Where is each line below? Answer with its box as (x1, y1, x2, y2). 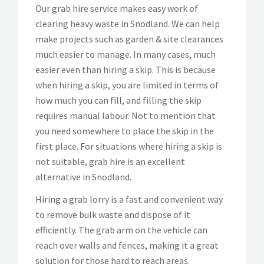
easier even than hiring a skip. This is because (35, 63, 216, 75)
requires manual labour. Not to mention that (35, 109, 216, 121)
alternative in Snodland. (35, 170, 131, 183)
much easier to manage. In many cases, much (35, 48, 216, 60)
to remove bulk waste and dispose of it (35, 208, 190, 220)
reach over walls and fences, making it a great (35, 239, 219, 251)
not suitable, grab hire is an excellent (35, 155, 185, 167)
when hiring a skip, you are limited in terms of (35, 78, 219, 91)
